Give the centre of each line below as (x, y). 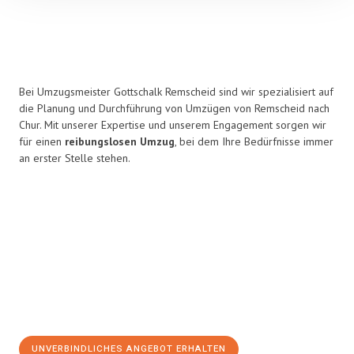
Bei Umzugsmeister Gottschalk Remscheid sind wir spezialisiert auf (176, 92)
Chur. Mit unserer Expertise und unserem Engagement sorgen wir (173, 125)
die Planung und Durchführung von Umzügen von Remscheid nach (174, 108)
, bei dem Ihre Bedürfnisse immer (254, 141)
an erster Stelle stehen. (75, 158)
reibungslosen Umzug (120, 141)
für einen (42, 141)
